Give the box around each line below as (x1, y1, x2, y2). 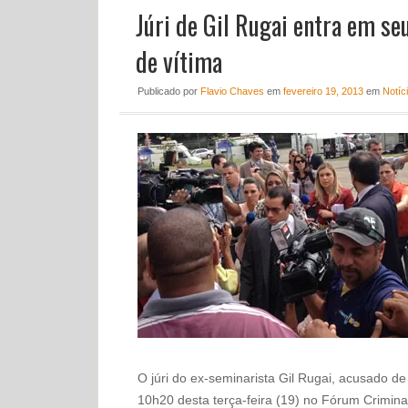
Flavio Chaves (199, 85, 264, 97)
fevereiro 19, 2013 (282, 85, 363, 97)
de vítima (135, 42, 222, 80)
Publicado (137, 85, 183, 97)
